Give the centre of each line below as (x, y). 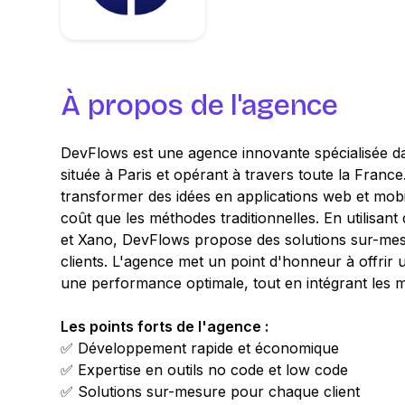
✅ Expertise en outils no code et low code (205, 370)
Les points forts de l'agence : (165, 326)
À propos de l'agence (199, 105)
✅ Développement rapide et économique (200, 348)
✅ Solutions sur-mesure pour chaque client (211, 391)
